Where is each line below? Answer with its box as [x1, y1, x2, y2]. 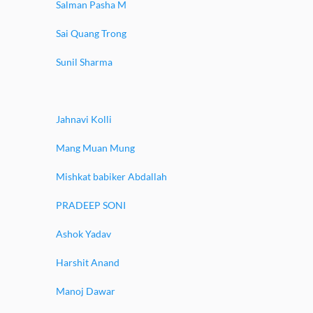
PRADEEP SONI [56, 199, 126, 211]
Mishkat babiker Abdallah [56, 170, 167, 182]
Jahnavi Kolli [56, 113, 112, 125]
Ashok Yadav [56, 228, 111, 240]
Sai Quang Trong [56, 27, 126, 39]
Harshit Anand [56, 256, 119, 268]
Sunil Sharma [56, 56, 112, 68]
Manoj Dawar [56, 285, 115, 297]
